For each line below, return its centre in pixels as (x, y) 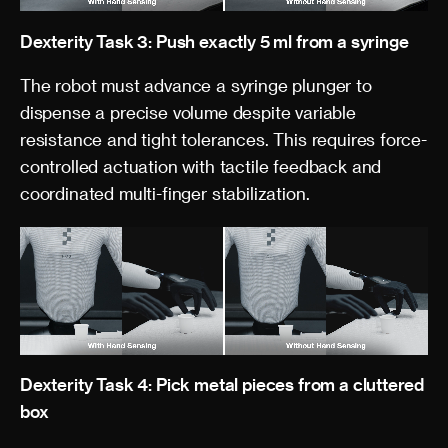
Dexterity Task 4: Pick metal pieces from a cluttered (222, 384)
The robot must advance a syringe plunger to (196, 84)
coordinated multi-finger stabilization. (165, 192)
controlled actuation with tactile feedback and (201, 165)
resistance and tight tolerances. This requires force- (223, 138)
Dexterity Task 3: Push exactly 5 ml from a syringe (214, 40)
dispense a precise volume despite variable (188, 111)
